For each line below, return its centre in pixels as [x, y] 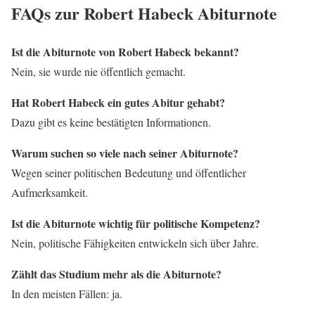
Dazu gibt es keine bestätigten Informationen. [111, 122]
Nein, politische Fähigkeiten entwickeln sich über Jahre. [135, 243]
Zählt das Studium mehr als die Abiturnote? [116, 274]
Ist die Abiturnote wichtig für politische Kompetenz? [136, 224]
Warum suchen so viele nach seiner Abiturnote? [125, 153]
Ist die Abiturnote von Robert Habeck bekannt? [125, 52]
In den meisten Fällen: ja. [67, 294]
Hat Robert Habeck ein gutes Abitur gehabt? [118, 103]
